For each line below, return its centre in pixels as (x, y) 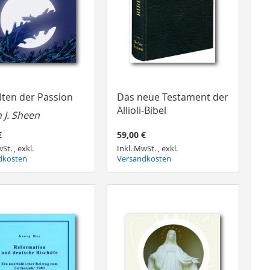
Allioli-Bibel (141, 110)
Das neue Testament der (172, 97)
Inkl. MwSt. (137, 149)
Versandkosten (144, 159)
